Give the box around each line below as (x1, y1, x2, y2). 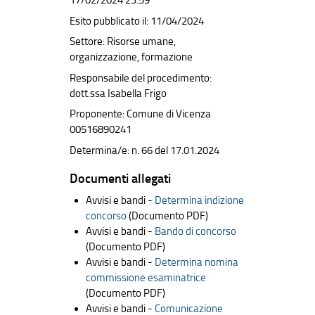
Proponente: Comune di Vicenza (70, 108, 211, 120)
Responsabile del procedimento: (70, 71, 212, 84)
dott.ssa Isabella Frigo (70, 86, 167, 100)
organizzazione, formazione (70, 51, 193, 63)
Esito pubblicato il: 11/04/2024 (70, 14, 204, 27)
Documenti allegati (70, 170, 171, 186)
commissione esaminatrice (85, 271, 206, 284)
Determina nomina (154, 255, 238, 269)
